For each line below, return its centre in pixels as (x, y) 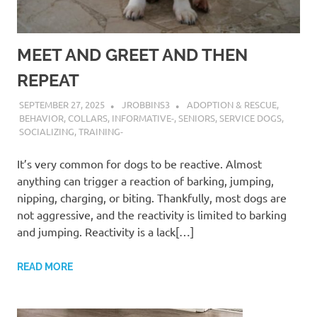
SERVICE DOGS (250, 118)
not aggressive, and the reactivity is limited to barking (152, 215)
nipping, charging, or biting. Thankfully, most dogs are (152, 198)
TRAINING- (100, 132)
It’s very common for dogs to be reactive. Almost (139, 164)
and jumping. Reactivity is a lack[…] (105, 232)
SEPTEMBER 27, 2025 (62, 105)
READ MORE (45, 267)
